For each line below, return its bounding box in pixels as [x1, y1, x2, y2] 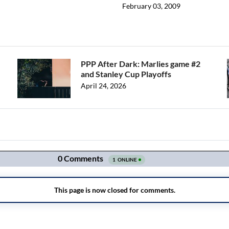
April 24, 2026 [81, 81, 126, 90]
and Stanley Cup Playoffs [81, 69, 171, 79]
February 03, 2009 [122, 2, 180, 11]
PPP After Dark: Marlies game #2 [81, 59, 200, 69]
